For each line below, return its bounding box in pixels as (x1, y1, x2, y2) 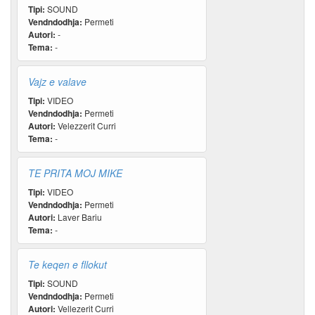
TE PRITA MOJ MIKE (28, 166, 122, 180)
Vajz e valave (28, 75, 86, 89)
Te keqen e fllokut (28, 257, 107, 271)
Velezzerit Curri (56, 120, 116, 131)
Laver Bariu (56, 211, 102, 223)
